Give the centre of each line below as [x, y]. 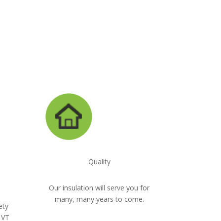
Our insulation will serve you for [99, 187]
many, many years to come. [99, 199]
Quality [99, 162]
